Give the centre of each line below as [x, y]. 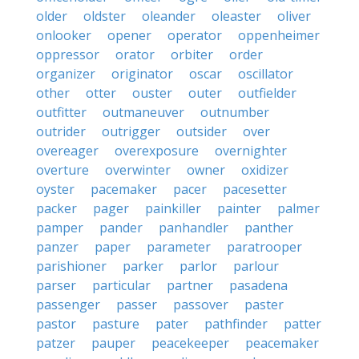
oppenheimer [279, 35]
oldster [105, 16]
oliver [294, 16]
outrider [61, 131]
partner [190, 285]
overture [63, 170]
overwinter [138, 170]
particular [121, 285]
